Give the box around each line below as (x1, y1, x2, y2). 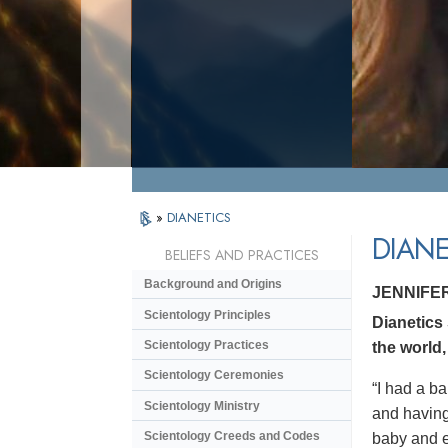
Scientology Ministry (144, 398, 260, 413)
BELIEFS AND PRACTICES (164, 245, 319, 266)
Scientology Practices (144, 337, 269, 352)
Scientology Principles (144, 307, 271, 322)
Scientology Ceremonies (144, 368, 284, 383)
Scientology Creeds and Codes (144, 429, 320, 444)
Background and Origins (144, 277, 282, 292)
